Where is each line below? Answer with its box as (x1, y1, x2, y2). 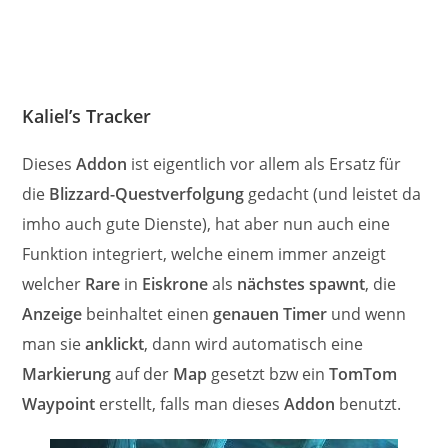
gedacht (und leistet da (244, 182, 422, 205)
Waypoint (22, 392, 96, 415)
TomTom (329, 362, 398, 385)
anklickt (85, 332, 145, 355)
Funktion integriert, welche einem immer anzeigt (22, 242, 387, 265)
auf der (111, 362, 174, 385)
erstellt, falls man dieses (95, 392, 285, 415)
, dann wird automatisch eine (144, 332, 364, 355)
